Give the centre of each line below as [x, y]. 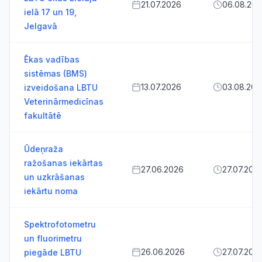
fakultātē [43, 116]
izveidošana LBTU [61, 87]
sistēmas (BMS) [56, 73]
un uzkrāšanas [54, 177]
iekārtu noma [51, 191]
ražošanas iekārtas [63, 163]
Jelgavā [41, 26]
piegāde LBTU [53, 252]
